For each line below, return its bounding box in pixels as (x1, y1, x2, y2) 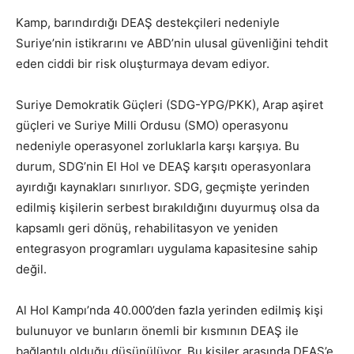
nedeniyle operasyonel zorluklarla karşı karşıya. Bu (16, 138, 299, 154)
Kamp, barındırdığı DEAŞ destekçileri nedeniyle (16, 15, 280, 31)
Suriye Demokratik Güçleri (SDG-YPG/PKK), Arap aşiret (16, 97, 323, 113)
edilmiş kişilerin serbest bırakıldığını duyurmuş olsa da (16, 200, 319, 216)
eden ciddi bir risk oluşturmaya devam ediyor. (16, 56, 269, 72)
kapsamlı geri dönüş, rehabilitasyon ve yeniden (16, 220, 278, 236)
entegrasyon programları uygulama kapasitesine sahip (16, 241, 318, 257)
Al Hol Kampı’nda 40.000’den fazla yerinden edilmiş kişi (16, 303, 323, 318)
